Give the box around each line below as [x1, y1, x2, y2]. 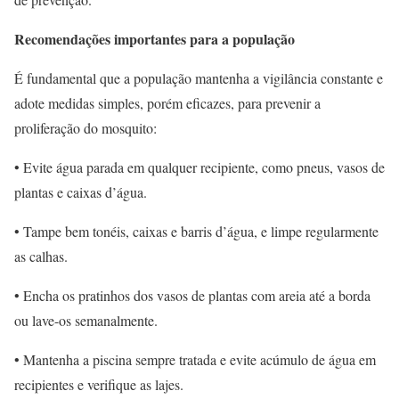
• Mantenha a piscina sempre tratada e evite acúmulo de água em [14, 350, 376, 369]
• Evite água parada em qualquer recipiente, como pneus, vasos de [14, 158, 385, 176]
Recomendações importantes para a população [14, 28, 295, 49]
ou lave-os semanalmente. [14, 311, 158, 330]
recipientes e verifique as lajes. [14, 375, 183, 394]
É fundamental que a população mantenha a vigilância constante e [14, 69, 383, 87]
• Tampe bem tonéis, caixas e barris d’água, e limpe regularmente [14, 222, 379, 240]
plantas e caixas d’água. [14, 183, 147, 201]
